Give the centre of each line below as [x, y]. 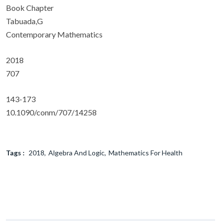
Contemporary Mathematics [54, 34]
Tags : [15, 153]
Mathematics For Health [146, 153]
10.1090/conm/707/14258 [51, 112]
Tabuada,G [24, 21]
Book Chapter [30, 8]
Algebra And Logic [76, 153]
